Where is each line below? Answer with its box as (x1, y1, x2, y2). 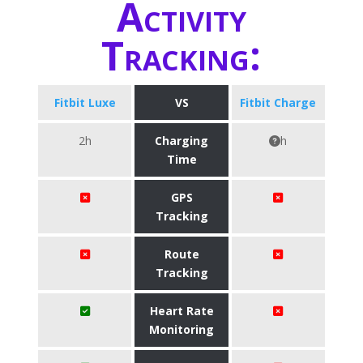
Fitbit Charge (240, 95, 317, 110)
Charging (155, 133, 208, 148)
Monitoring (149, 322, 214, 337)
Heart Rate (149, 303, 214, 318)
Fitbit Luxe (53, 95, 116, 110)
